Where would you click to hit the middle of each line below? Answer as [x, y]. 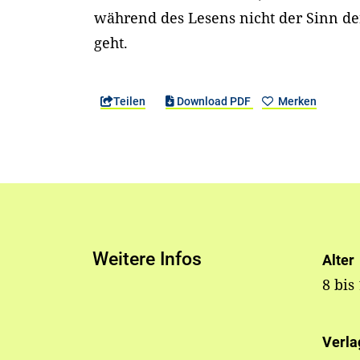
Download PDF [213, 102]
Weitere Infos [147, 260]
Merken [296, 102]
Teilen [130, 102]
